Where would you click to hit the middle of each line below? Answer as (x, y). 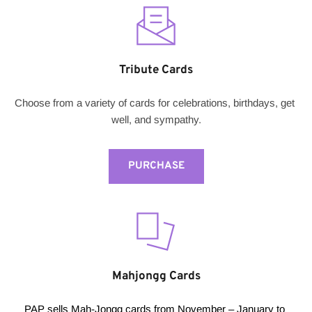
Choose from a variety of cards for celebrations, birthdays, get (155, 103)
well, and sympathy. (156, 120)
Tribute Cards (156, 71)
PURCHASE (156, 166)
